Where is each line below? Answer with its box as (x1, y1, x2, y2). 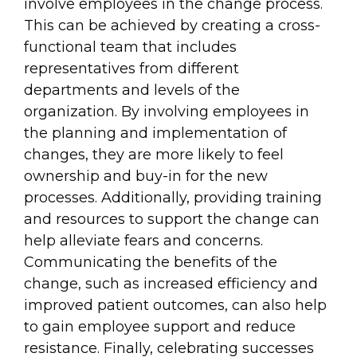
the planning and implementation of (24, 124, 287, 142)
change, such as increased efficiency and (24, 274, 318, 292)
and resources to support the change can (24, 210, 320, 228)
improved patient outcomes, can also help (24, 296, 327, 314)
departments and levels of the (24, 80, 240, 99)
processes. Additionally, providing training (24, 188, 322, 206)
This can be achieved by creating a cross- (24, 16, 320, 34)
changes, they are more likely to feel (24, 145, 284, 163)
